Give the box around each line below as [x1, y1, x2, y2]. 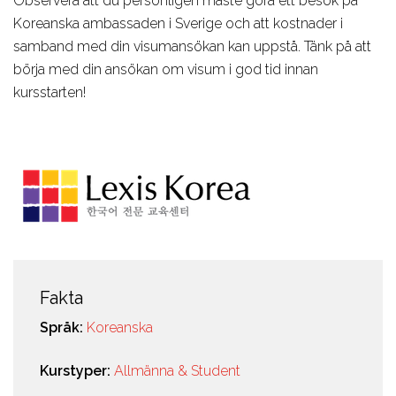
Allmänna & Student [114, 362, 240, 380]
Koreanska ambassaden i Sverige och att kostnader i [13, 15, 343, 33]
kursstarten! [13, 84, 86, 102]
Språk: [40, 319, 87, 337]
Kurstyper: [40, 362, 114, 380]
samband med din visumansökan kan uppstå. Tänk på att [13, 38, 371, 56]
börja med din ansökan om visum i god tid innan [13, 61, 318, 79]
